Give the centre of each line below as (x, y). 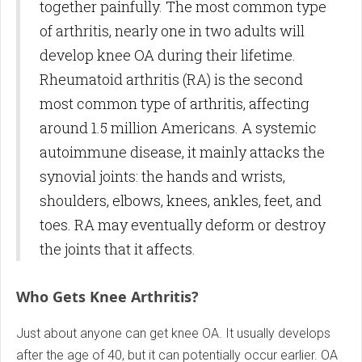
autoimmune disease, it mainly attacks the (182, 152)
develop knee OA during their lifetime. (168, 55)
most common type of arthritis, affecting (175, 104)
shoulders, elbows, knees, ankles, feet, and (181, 201)
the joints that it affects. (118, 249)
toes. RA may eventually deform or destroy (183, 225)
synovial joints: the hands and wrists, (162, 177)
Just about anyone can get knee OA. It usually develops (173, 334)
